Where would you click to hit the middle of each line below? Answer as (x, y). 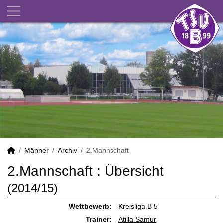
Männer (37, 150)
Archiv (67, 150)
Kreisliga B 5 (138, 206)
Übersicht (134, 171)
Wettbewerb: (90, 206)
